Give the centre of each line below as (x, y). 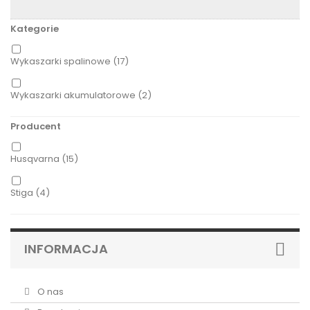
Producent (36, 126)
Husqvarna (35, 159)
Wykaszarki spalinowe (61, 61)
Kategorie (35, 29)
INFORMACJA (66, 249)
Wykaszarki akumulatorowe (73, 95)
